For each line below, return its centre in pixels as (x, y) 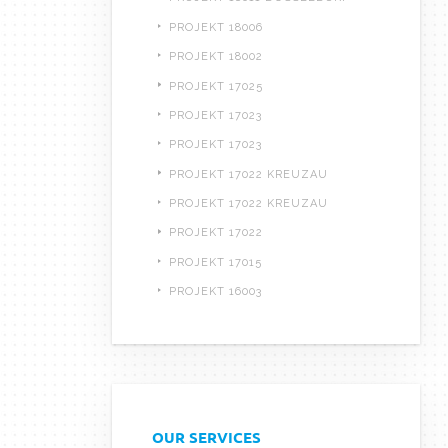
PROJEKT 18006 (216, 27)
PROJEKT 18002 (216, 57)
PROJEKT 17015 (215, 262)
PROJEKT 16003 (215, 292)
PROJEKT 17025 (216, 86)
